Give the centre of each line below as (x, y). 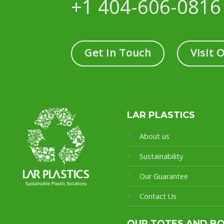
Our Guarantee (164, 176)
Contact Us (158, 196)
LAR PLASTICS (161, 115)
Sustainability (161, 156)
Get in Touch (118, 52)
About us (154, 136)
